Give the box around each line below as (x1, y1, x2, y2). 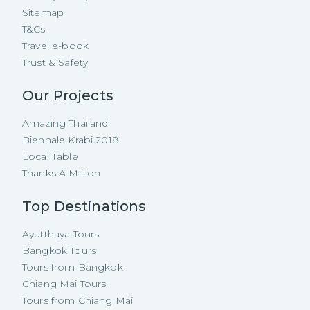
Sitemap (22, 6, 64, 19)
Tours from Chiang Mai (22, 294, 134, 307)
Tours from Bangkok (22, 261, 123, 274)
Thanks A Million (22, 167, 101, 180)
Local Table (22, 150, 78, 163)
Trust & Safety (22, 56, 89, 69)
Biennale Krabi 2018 (22, 134, 119, 147)
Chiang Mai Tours (22, 277, 107, 291)
